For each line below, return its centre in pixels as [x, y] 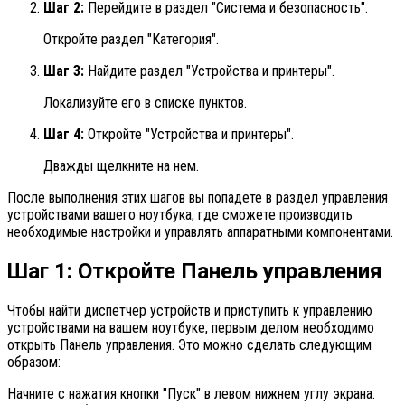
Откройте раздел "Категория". [131, 40]
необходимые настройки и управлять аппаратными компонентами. [200, 232]
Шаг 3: [64, 71]
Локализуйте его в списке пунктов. [145, 103]
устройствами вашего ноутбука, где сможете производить [180, 215]
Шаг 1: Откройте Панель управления [195, 271]
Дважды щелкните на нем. [121, 166]
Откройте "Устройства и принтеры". [189, 135]
